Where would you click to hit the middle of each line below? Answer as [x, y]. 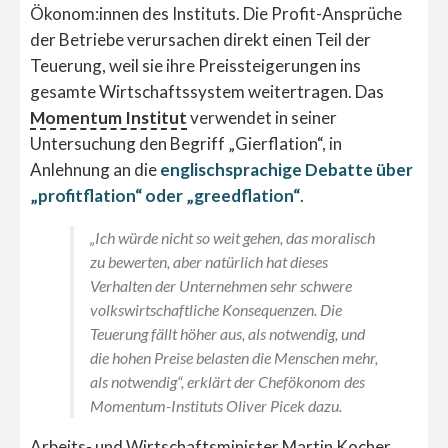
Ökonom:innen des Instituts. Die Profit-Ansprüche [216, 14]
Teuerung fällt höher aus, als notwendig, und [227, 334]
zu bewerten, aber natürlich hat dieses [209, 262]
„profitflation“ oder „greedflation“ [165, 196]
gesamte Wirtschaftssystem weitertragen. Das [207, 92]
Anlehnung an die [95, 170]
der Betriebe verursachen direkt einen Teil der [200, 40]
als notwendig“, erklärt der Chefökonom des [227, 382]
